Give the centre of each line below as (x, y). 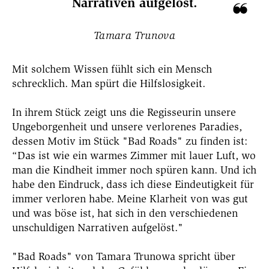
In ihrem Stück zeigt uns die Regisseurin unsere (124, 112)
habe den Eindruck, (59, 184)
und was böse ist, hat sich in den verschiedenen (125, 213)
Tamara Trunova (134, 35)
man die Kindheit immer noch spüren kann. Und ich (134, 170)
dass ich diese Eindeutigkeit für (180, 184)
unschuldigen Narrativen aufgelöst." (98, 227)
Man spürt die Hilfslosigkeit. (138, 83)
